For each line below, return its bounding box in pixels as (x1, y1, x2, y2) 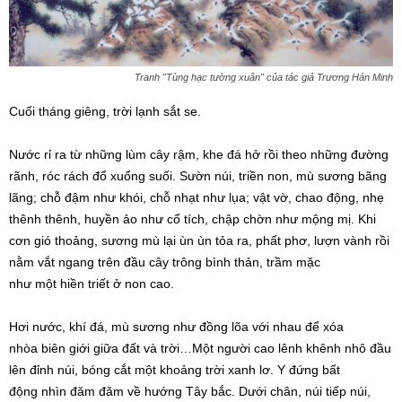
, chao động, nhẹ (288, 190, 384, 205)
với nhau (252, 319, 301, 335)
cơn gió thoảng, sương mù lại (9, 233, 179, 249)
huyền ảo (84, 212, 137, 227)
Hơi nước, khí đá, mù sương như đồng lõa (9, 319, 252, 335)
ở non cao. (109, 276, 174, 292)
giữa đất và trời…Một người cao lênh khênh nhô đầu (90, 341, 391, 356)
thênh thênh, (9, 212, 84, 227)
